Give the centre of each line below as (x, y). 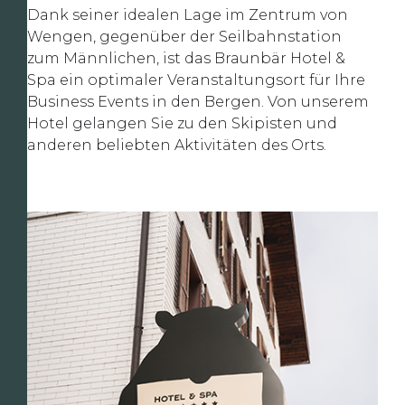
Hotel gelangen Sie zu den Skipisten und (182, 124)
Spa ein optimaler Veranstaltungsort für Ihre (196, 80)
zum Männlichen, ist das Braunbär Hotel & (186, 59)
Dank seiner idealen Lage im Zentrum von (188, 15)
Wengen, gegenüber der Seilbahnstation (184, 37)
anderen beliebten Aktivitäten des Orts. (177, 146)
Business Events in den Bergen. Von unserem (198, 102)
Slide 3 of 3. (67, 243)
